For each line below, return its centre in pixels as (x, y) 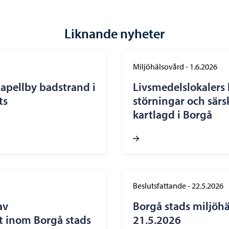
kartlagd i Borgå (173, 114)
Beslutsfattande (159, 186)
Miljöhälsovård (158, 66)
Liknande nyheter (114, 33)
